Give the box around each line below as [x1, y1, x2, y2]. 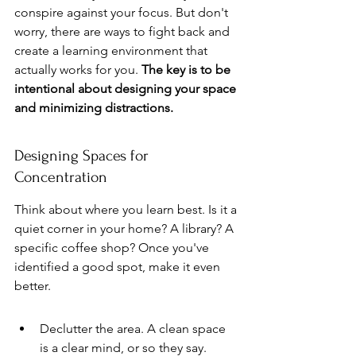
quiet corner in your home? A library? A [14, 221, 237, 236]
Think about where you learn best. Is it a [14, 202, 240, 217]
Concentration [14, 168, 107, 186]
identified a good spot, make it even [14, 259, 223, 274]
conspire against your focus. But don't [14, 5, 231, 20]
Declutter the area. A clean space [40, 321, 229, 336]
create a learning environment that [14, 43, 211, 58]
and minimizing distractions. [14, 100, 173, 115]
